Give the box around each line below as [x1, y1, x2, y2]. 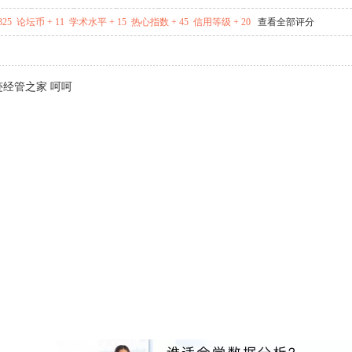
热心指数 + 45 [131, 16, 189, 27]
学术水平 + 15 [69, 16, 126, 27]
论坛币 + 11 [16, 16, 64, 27]
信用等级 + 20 [193, 16, 251, 27]
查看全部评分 [258, 16, 314, 27]
